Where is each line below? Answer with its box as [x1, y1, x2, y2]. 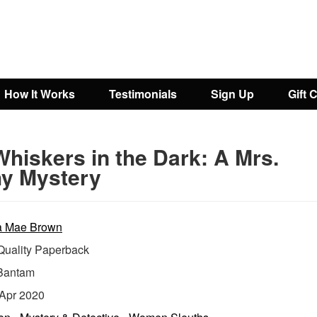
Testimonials [109, 86, 177, 102]
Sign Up [211, 86, 254, 102]
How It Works [4, 86, 75, 102]
